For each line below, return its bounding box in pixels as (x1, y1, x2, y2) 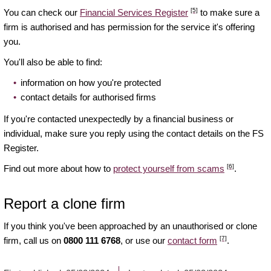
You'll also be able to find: (4, 57, 102, 68)
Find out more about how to (4, 163, 113, 174)
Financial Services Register (80, 7, 188, 18)
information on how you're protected (21, 77, 161, 88)
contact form (168, 235, 217, 246)
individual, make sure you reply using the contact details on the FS (4, 128, 264, 139)
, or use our (120, 235, 168, 246)
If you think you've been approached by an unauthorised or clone (4, 221, 257, 232)
